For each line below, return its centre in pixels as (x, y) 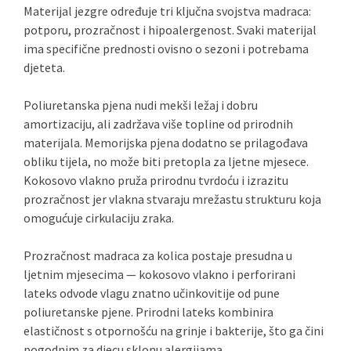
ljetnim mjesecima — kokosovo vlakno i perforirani (159, 274)
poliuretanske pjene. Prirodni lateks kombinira (148, 312)
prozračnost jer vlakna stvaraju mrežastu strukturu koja (172, 199)
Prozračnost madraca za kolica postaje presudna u (158, 255)
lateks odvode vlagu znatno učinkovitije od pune (152, 293)
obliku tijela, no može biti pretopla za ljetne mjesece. (166, 161)
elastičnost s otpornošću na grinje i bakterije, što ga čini (174, 331)
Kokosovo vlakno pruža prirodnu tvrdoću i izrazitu (156, 180)
